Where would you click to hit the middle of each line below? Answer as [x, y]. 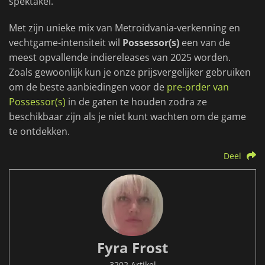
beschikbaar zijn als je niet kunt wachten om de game [127, 117]
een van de [205, 43]
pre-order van [198, 87]
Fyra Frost [132, 248]
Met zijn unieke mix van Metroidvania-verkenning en [125, 28]
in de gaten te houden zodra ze [136, 102]
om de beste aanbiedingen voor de [88, 87]
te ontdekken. [39, 132]
